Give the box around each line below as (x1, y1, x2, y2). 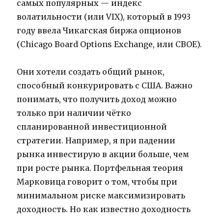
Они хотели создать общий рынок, (17, 67, 165, 77)
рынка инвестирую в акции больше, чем (17, 149, 190, 160)
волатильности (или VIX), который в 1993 (17, 12, 191, 22)
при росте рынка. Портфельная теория (17, 163, 184, 173)
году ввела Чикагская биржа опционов (17, 26, 182, 36)
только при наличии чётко (17, 108, 132, 118)
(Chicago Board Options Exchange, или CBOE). (17, 39, 202, 50)
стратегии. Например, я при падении (17, 136, 176, 146)
